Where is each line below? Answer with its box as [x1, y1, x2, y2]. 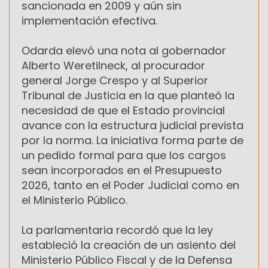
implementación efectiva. [22, 13, 157, 28]
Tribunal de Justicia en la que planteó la [22, 87, 234, 103]
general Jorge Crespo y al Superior [22, 72, 208, 88]
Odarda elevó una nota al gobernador [22, 42, 226, 58]
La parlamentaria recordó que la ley [22, 222, 213, 237]
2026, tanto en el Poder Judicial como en [22, 177, 239, 193]
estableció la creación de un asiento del [22, 237, 236, 252]
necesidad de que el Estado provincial [22, 102, 225, 118]
